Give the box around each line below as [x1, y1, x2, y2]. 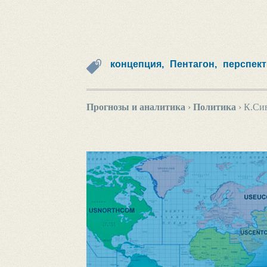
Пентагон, [169, 59, 217, 69]
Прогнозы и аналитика [86, 102, 185, 112]
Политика [193, 102, 236, 112]
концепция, [110, 59, 164, 69]
